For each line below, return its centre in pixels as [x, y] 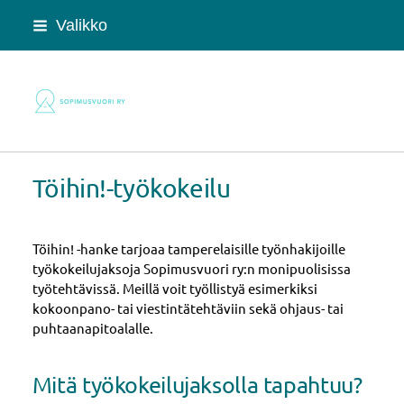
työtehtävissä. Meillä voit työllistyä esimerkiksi [174, 288]
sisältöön [37, 58]
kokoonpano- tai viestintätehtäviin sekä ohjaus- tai [188, 308]
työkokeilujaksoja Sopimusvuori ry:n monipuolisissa [191, 268]
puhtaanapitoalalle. [92, 327]
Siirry [25, 18]
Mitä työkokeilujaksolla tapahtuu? [197, 385]
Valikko [81, 25]
